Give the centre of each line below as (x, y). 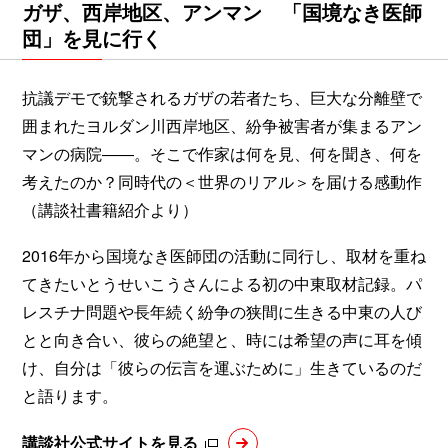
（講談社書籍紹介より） (110, 209)
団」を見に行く (92, 37)
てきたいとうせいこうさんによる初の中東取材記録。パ (222, 283)
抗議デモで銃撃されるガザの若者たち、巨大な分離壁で (222, 97)
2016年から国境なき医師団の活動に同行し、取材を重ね (224, 255)
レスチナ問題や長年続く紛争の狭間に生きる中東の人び (222, 311)
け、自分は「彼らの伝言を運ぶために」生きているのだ (222, 367)
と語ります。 (70, 395)
